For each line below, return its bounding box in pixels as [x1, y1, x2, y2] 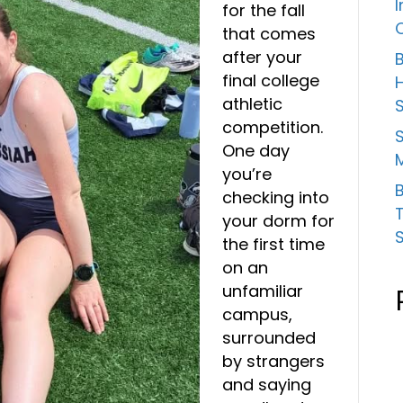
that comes [222, 22, 316, 45]
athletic [222, 92, 282, 115]
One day [222, 139, 290, 162]
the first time [222, 232, 325, 255]
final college [222, 68, 319, 92]
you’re [222, 162, 272, 185]
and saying [222, 372, 311, 396]
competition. [222, 115, 323, 139]
